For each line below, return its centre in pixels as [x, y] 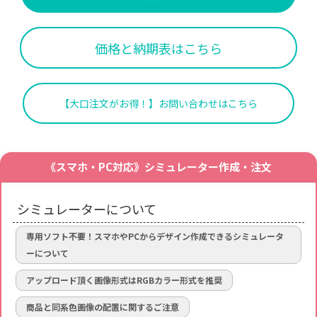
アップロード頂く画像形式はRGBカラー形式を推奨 [124, 279]
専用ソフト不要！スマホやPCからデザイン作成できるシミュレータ [155, 236]
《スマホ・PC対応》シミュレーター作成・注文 [158, 166]
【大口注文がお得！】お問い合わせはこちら [158, 103]
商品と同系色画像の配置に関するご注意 [103, 306]
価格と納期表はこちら [158, 48]
